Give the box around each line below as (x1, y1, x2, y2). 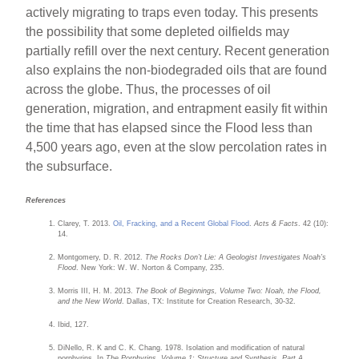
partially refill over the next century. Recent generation (26, 43, 330, 58)
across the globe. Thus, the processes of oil (26, 82, 272, 96)
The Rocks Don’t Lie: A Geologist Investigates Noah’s (145, 252, 327, 261)
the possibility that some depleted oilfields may (26, 24, 290, 38)
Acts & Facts (254, 219, 299, 228)
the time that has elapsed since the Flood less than (26, 120, 313, 135)
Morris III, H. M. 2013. (58, 286, 136, 295)
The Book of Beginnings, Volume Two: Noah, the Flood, (135, 286, 322, 295)
